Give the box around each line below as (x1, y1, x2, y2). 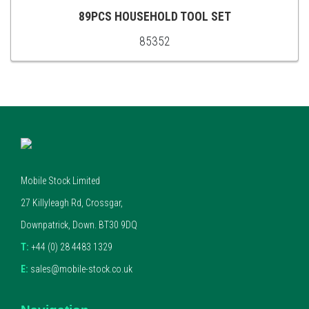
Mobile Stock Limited (21, 175, 100, 186)
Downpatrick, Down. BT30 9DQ (21, 219, 137, 230)
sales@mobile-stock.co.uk (28, 263, 132, 275)
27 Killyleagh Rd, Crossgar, (21, 197, 123, 208)
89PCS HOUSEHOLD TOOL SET (78, 9, 231, 23)
